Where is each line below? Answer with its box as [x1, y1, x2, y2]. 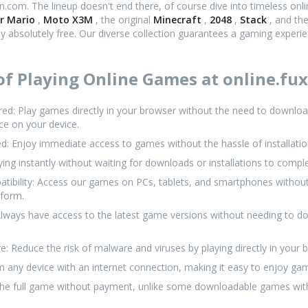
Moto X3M [43, 12, 96, 26]
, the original [96, 12, 153, 26]
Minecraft [153, 12, 204, 26]
